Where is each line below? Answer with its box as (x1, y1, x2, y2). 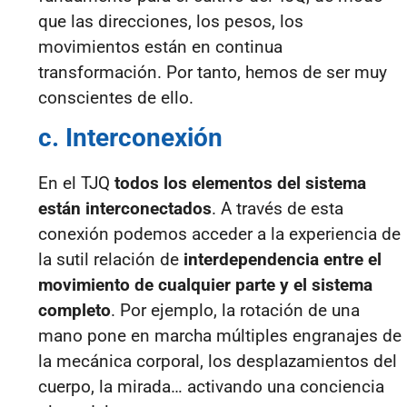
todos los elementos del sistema (114, 173, 366, 194)
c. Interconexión (38, 123, 223, 154)
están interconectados (38, 198, 212, 220)
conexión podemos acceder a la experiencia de (38, 223, 401, 245)
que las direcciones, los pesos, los (38, 10, 303, 32)
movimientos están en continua (38, 35, 283, 57)
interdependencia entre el (184, 249, 382, 271)
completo (38, 300, 111, 322)
